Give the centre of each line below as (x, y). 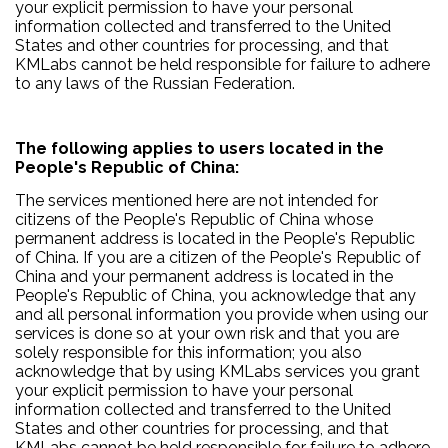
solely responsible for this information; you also (188, 352)
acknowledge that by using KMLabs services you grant (217, 371)
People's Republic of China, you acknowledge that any (215, 295)
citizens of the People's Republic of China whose (194, 219)
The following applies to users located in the (199, 149)
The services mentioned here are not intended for (196, 200)
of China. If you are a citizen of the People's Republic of (218, 257)
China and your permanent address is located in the (204, 276)
